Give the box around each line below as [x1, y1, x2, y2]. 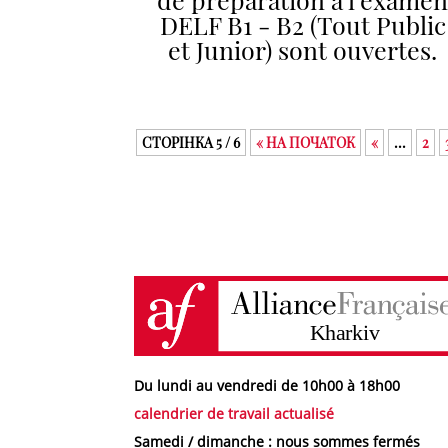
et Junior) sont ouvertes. [168, 32, 438, 66]
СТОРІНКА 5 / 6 [142, 132, 241, 152]
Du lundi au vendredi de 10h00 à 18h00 [134, 375, 401, 395]
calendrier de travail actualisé [134, 403, 335, 423]
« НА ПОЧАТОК [256, 132, 356, 152]
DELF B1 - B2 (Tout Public [159, 7, 446, 41]
